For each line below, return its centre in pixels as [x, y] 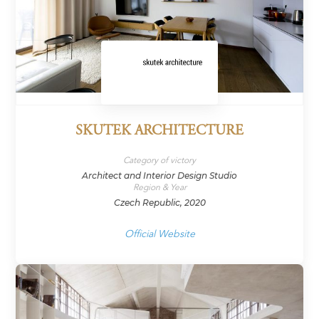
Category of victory [159, 160]
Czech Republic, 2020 [159, 202]
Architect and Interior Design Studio [159, 175]
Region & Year [159, 187]
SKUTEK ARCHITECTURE [159, 131]
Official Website [159, 234]
